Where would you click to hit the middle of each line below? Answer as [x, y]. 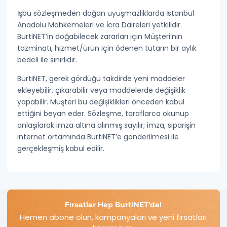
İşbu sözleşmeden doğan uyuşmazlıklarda [92, 13]
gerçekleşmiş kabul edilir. [61, 148]
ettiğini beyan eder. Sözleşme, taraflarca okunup [103, 113]
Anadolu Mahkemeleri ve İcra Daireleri [84, 25]
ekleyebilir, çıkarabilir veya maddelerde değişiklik [102, 90]
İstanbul [180, 13]
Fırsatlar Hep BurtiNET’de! [113, 204]
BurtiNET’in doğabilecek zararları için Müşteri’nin [100, 36]
